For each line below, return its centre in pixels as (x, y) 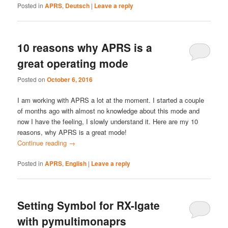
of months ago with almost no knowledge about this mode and (109, 110)
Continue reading (43, 142)
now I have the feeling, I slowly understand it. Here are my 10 (108, 121)
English (76, 163)
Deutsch (78, 6)
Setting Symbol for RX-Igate (89, 205)
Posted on (32, 79)
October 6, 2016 (70, 79)
